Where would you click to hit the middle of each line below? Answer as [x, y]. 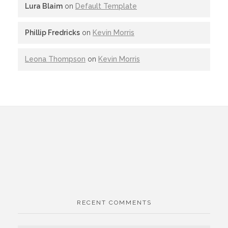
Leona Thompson [55, 59]
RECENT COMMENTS [114, 202]
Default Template [106, 6]
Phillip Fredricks [52, 33]
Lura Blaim [44, 6]
